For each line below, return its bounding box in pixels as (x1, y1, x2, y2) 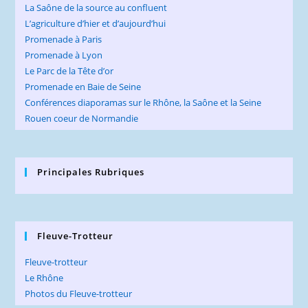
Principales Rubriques (37, 166, 145, 179)
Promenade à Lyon (25, 49, 103, 62)
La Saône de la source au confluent (25, 1, 168, 14)
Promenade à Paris (25, 33, 102, 46)
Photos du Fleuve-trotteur (25, 287, 133, 300)
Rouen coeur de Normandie (25, 112, 139, 125)
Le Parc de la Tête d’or (25, 65, 114, 78)
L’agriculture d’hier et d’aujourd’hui (25, 17, 166, 30)
